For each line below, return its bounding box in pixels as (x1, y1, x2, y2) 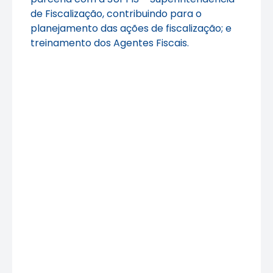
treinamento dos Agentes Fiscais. (30, 35, 189, 50)
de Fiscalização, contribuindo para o (30, 6, 202, 21)
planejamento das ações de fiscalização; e (30, 21, 232, 35)
